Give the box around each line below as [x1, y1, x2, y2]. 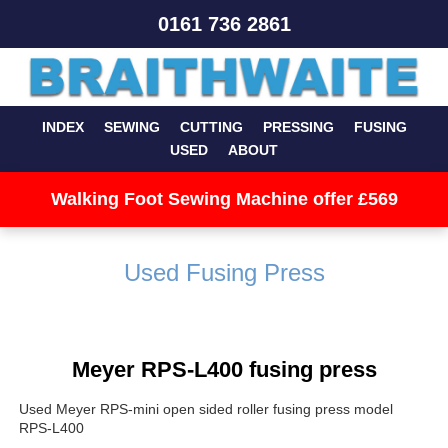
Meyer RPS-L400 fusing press [71, 356, 377, 382]
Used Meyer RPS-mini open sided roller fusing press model [19, 400, 393, 417]
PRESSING [262, 119, 334, 136]
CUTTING [179, 119, 243, 136]
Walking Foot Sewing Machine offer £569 [50, 189, 398, 210]
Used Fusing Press [123, 259, 325, 287]
